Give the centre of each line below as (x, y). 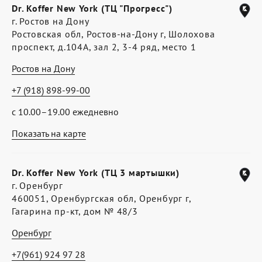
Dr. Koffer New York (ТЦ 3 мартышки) (96, 173)
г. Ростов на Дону (51, 21)
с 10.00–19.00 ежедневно (65, 112)
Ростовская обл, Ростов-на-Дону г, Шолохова (113, 34)
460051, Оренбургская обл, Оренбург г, (101, 198)
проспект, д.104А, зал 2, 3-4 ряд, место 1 (104, 47)
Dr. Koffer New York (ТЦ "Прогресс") (92, 8)
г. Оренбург (37, 185)
